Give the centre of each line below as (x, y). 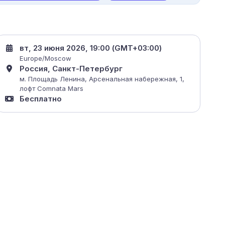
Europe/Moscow (46, 59)
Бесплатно (41, 99)
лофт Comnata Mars (52, 89)
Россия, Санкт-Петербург (71, 69)
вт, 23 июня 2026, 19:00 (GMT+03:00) (91, 48)
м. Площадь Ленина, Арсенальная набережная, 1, (102, 79)
